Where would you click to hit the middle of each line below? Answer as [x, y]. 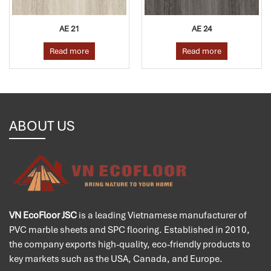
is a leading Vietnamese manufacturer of [162, 215]
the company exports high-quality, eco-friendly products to [130, 244]
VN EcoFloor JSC [43, 215]
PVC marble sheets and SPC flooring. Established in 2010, [129, 230]
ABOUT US [42, 126]
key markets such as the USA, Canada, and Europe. [116, 259]
